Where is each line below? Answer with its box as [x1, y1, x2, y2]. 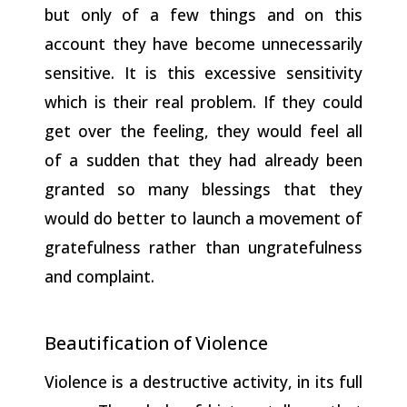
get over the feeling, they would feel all [45, 119, 362, 142]
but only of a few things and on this [45, 3, 362, 25]
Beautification [45, 330, 171, 355]
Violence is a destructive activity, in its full [45, 370, 362, 392]
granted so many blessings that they [45, 177, 362, 200]
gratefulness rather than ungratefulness [45, 235, 362, 258]
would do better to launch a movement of [45, 206, 362, 229]
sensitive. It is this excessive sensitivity [45, 61, 362, 84]
